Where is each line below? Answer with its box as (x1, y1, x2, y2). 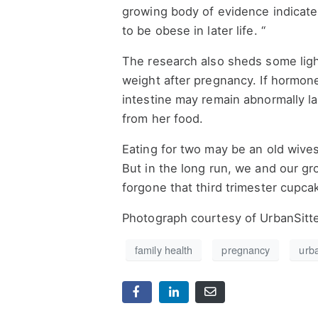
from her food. (122, 111, 204, 126)
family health (135, 242, 193, 258)
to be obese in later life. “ (122, 23, 265, 38)
